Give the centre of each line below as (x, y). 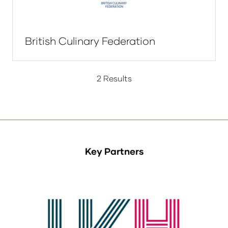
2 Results (114, 78)
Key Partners (114, 151)
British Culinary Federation (90, 41)
